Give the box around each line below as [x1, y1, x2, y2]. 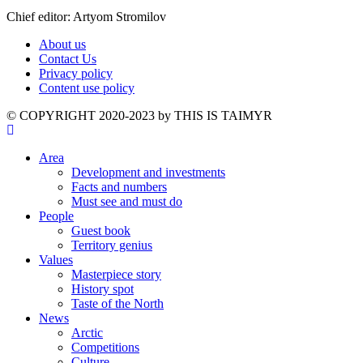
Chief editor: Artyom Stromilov [6, 10, 166, 24]
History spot [71, 282, 134, 297]
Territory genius [71, 238, 152, 253]
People [39, 209, 74, 224]
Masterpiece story [71, 267, 161, 282]
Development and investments [71, 165, 225, 180]
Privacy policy [39, 66, 113, 81]
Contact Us [39, 52, 96, 66]
